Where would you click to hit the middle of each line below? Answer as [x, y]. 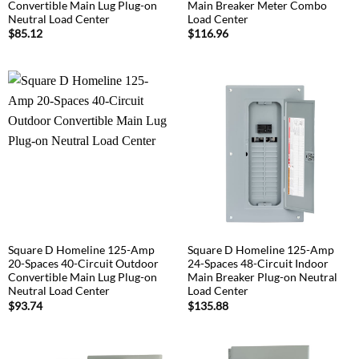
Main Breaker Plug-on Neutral [262, 278]
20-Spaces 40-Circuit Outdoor [83, 264]
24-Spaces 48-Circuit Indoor [258, 264]
